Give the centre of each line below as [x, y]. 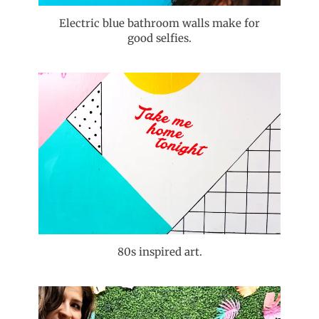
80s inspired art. [159, 251]
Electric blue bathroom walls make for [159, 23]
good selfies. [159, 38]
